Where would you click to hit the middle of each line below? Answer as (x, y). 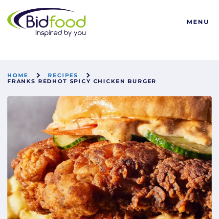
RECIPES (63, 75)
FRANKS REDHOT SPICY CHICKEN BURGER (82, 81)
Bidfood (21, 12)
